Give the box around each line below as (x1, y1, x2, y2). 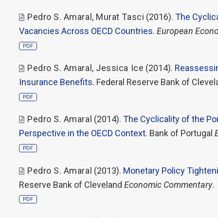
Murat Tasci (96, 11, 145, 22)
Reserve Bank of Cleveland (19, 179, 124, 190)
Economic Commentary (124, 179, 212, 190)
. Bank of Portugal (145, 128, 215, 139)
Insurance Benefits (19, 77, 92, 87)
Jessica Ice (96, 63, 144, 73)
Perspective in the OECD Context (19, 128, 145, 139)
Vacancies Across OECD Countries (19, 25, 153, 36)
